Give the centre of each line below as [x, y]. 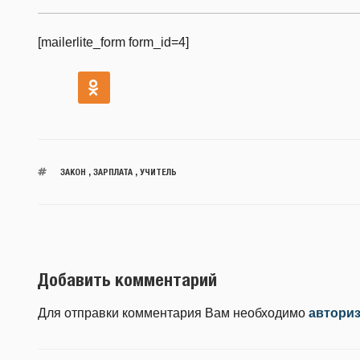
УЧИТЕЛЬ [158, 172]
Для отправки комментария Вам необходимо [173, 313]
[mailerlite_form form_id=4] [113, 43]
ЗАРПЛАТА [112, 172]
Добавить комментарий [127, 280]
